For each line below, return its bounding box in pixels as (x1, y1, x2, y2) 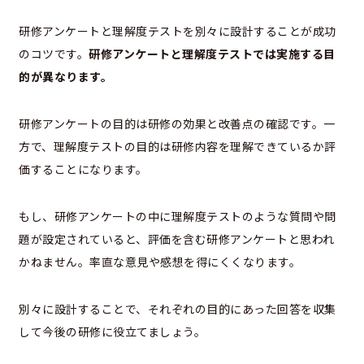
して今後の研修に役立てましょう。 (19, 323, 206, 340)
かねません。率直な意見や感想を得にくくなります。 (19, 253, 301, 271)
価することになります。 (19, 161, 148, 178)
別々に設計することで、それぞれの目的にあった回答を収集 (19, 301, 336, 318)
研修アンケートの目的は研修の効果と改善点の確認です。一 (19, 115, 336, 132)
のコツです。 (19, 45, 89, 63)
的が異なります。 (19, 68, 112, 85)
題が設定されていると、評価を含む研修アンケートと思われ (19, 231, 335, 248)
